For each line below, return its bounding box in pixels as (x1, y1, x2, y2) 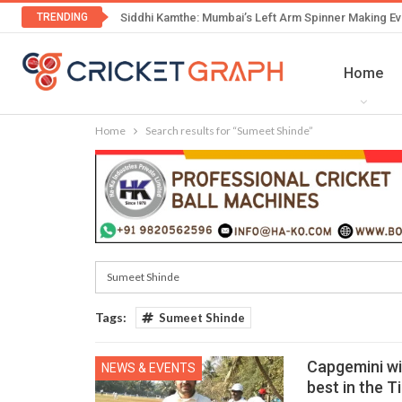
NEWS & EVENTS (101, 361, 196, 376)
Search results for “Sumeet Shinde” (145, 123, 313, 137)
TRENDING (36, 11, 88, 23)
